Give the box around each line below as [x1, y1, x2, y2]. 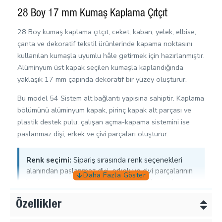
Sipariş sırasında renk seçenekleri [71, 155, 182, 165]
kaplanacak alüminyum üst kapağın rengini [26, 187, 166, 198]
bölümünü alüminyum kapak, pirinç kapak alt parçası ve [17, 105, 191, 115]
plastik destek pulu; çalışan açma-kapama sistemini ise [17, 116, 190, 127]
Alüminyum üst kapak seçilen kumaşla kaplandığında [17, 62, 183, 72]
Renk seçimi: [26, 155, 71, 165]
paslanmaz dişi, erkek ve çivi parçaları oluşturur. [17, 128, 168, 139]
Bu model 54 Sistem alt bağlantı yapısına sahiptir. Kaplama [17, 93, 204, 103]
